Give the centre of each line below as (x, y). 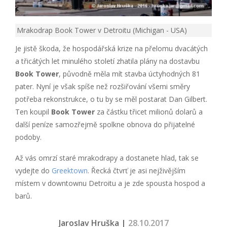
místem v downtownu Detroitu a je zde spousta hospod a (110, 183)
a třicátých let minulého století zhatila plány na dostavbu (107, 61)
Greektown (70, 171)
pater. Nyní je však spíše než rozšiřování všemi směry (103, 87)
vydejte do (33, 171)
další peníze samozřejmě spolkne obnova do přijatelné (105, 125)
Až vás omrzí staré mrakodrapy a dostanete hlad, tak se (107, 158)
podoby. (28, 137)
